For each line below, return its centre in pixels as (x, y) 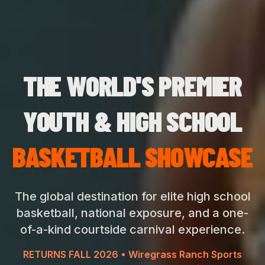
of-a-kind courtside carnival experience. (132, 230)
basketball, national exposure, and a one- (132, 213)
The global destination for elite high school (132, 196)
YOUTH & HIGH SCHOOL (132, 121)
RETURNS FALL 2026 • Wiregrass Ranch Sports (132, 254)
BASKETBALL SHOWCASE (132, 156)
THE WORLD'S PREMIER (132, 85)
